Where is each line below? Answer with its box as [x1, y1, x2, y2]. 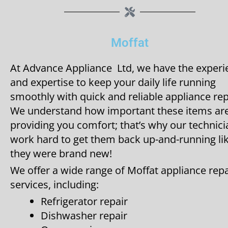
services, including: [10, 177, 99, 191]
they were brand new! [10, 146, 112, 160]
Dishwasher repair [41, 208, 127, 222]
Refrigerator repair [41, 194, 128, 208]
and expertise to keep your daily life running [10, 75, 216, 89]
